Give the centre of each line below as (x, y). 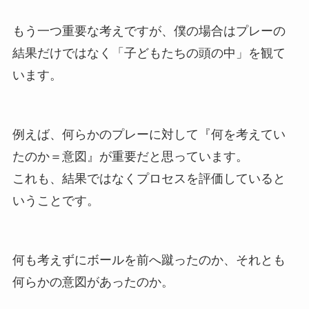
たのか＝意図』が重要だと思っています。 (130, 157)
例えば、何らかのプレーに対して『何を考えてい (149, 135)
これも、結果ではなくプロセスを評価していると (149, 179)
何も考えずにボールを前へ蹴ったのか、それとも (149, 260)
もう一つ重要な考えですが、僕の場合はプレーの (149, 31)
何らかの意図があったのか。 (93, 282)
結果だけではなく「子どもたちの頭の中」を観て (149, 53)
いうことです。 (56, 201)
